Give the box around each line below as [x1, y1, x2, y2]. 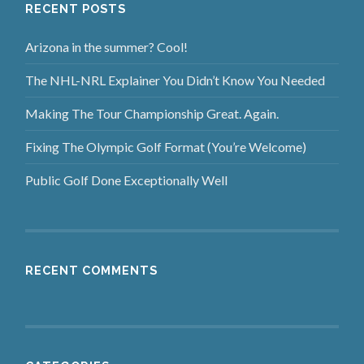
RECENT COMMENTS [25, 263, 158, 278]
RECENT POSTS [25, 2, 127, 16]
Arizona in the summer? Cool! [25, 39, 188, 55]
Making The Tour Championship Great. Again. [25, 106, 279, 122]
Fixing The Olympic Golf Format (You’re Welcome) [25, 139, 307, 155]
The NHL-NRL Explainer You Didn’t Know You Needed [25, 72, 326, 89]
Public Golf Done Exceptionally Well [25, 172, 228, 188]
